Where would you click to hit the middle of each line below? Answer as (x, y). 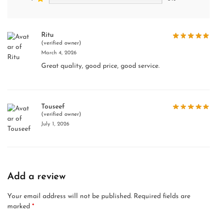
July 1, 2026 (55, 124)
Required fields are (162, 197)
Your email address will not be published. (70, 197)
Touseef (53, 107)
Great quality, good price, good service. (100, 66)
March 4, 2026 (59, 53)
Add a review (37, 177)
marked (20, 207)
